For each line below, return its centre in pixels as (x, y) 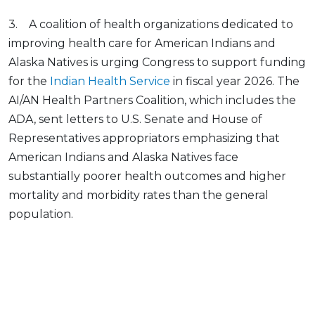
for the (29, 82)
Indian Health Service (110, 82)
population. (42, 214)
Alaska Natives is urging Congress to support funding (157, 63)
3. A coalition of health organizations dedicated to (151, 25)
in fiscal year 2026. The (235, 82)
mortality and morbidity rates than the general (139, 195)
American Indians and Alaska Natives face (123, 157)
